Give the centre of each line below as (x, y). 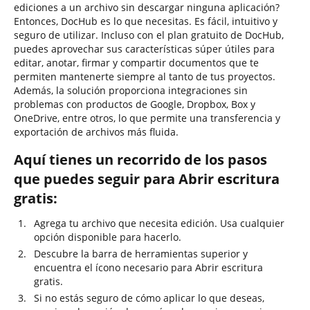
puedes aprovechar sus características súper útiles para (144, 49)
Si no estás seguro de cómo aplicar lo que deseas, (149, 298)
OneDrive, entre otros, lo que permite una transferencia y (147, 118)
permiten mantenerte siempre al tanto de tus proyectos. (145, 76)
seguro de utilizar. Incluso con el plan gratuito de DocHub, (149, 35)
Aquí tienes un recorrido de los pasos (140, 159)
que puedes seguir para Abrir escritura (147, 179)
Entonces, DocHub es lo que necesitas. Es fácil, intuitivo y (146, 21)
